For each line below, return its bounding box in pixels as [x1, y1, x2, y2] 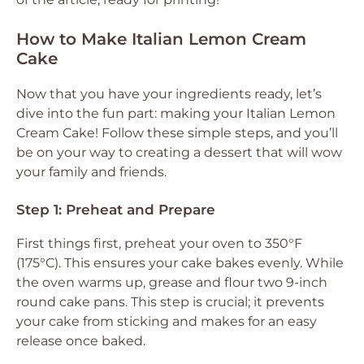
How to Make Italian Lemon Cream [16, 29, 306, 49]
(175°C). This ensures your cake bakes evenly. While [16, 255, 344, 271]
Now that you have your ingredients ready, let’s [16, 86, 322, 102]
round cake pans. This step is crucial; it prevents [16, 294, 324, 310]
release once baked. [16, 333, 145, 349]
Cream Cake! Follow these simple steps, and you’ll [16, 125, 338, 141]
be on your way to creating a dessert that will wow [16, 145, 342, 160]
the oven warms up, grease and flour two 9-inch [16, 275, 327, 290]
